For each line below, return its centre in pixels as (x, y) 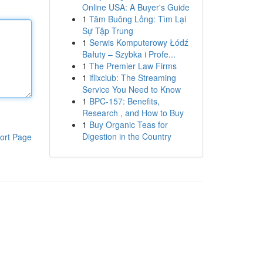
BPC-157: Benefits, (124, 101)
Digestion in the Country (127, 136)
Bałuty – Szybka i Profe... (129, 54)
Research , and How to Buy (133, 113)
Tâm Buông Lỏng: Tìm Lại (137, 19)
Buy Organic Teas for (128, 124)
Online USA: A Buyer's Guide (136, 7)
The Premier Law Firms (133, 66)
